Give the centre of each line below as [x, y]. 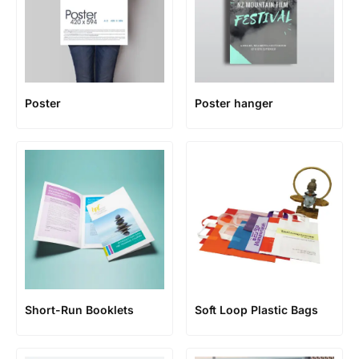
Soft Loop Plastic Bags [256, 310]
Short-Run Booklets [79, 310]
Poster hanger [234, 103]
